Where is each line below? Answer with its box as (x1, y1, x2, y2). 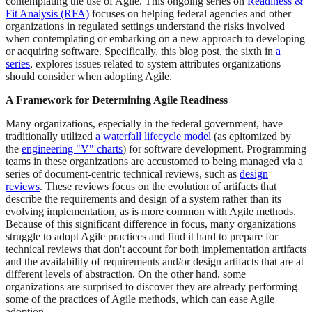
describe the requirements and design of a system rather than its (6, 193, 281, 205)
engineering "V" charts (22, 143, 123, 155)
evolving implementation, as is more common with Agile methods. (6, 205, 296, 218)
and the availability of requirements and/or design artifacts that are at (6, 256, 304, 268)
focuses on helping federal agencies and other (89, 8, 291, 20)
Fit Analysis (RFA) (6, 8, 89, 20)
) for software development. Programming (123, 143, 306, 155)
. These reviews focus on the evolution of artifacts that (40, 180, 276, 193)
